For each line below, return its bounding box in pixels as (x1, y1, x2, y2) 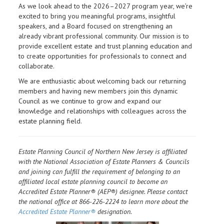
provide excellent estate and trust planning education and (18, 41, 192, 50)
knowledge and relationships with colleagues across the (18, 106, 186, 115)
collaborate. (18, 61, 56, 70)
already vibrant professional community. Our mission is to (18, 31, 189, 40)
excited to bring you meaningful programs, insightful (18, 11, 175, 20)
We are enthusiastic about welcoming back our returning (18, 76, 186, 85)
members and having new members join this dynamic (18, 86, 177, 95)
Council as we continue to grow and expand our (18, 96, 161, 105)
